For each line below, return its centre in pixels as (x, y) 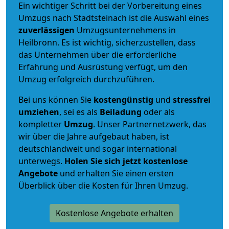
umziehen (39, 112)
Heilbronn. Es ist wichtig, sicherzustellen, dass (107, 42)
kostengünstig (123, 99)
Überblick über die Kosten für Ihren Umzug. (103, 185)
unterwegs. (41, 161)
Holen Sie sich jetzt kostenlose (126, 161)
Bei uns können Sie (56, 99)
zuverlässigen (48, 30)
